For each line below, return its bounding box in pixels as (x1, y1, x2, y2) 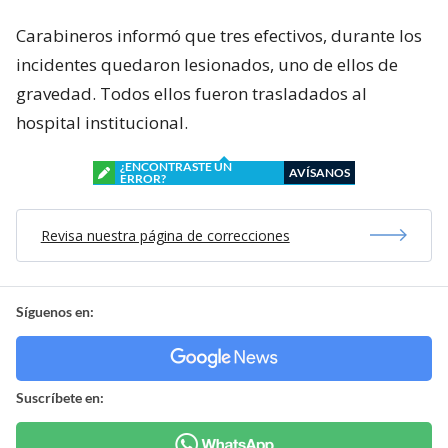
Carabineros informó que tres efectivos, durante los (16, 23, 422, 47)
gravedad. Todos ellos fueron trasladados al (16, 81, 367, 105)
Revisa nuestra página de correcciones (40, 225, 290, 245)
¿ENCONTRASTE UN (120, 158, 232, 174)
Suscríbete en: (16, 388, 104, 406)
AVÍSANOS (289, 164, 350, 180)
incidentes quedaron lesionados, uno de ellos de (16, 52, 398, 76)
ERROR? (120, 170, 166, 186)
